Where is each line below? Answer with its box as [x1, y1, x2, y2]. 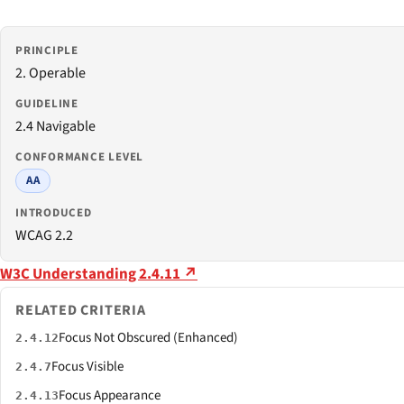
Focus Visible [51, 357, 124, 377]
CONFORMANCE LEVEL [15, 148, 144, 165]
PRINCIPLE [15, 41, 79, 59]
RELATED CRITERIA [15, 300, 146, 321]
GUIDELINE [15, 95, 79, 112]
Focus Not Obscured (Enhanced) [59, 328, 238, 348]
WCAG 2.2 [15, 225, 73, 246]
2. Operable [15, 62, 86, 83]
